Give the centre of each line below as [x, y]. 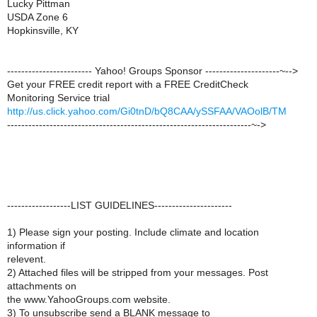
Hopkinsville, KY [43, 30]
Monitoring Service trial [58, 98]
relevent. [27, 259]
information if [36, 246]
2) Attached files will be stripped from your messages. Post [138, 272]
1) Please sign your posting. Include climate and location [133, 232]
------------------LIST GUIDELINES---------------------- [120, 205]
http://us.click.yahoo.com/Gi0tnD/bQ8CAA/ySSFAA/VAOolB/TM [147, 111]
